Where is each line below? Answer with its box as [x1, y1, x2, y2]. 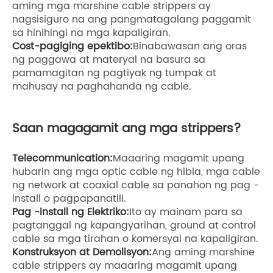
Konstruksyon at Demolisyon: [12, 244, 152, 260]
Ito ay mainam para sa [129, 204, 243, 220]
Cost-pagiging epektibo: [12, 38, 133, 54]
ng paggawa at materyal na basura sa [12, 51, 205, 68]
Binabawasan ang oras [133, 38, 247, 54]
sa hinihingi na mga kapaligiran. [12, 24, 171, 41]
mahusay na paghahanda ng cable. [12, 78, 191, 94]
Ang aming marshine [152, 244, 255, 260]
